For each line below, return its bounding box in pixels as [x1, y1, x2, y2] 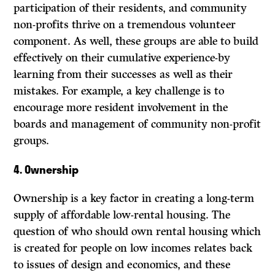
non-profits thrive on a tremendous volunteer [14, 18, 236, 32]
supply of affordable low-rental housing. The [14, 208, 231, 222]
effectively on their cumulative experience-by [14, 51, 231, 65]
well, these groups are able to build [90, 34, 259, 48]
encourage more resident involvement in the [14, 101, 228, 115]
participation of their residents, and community [14, 1, 247, 15]
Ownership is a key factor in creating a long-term [14, 192, 255, 206]
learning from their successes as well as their [14, 68, 233, 82]
